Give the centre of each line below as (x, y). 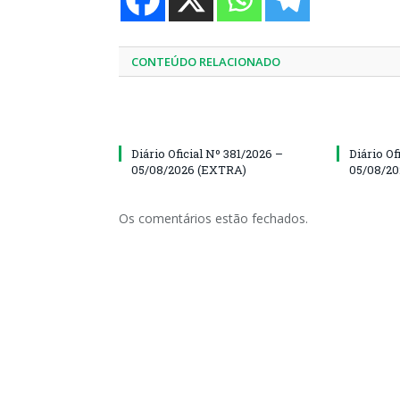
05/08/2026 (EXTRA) (189, 169)
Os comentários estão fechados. (213, 218)
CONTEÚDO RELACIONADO (206, 61)
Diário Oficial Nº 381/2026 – (207, 153)
